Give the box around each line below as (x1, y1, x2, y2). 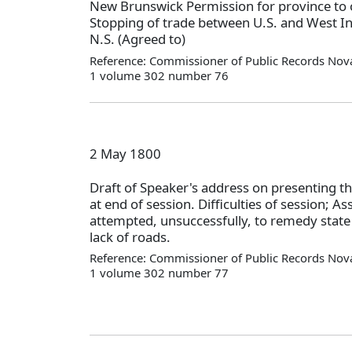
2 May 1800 (90, 144, 161, 163)
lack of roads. (90, 227, 170, 246)
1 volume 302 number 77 (90, 264, 229, 280)
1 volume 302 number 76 (90, 67, 229, 83)
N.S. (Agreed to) (90, 30, 185, 49)
